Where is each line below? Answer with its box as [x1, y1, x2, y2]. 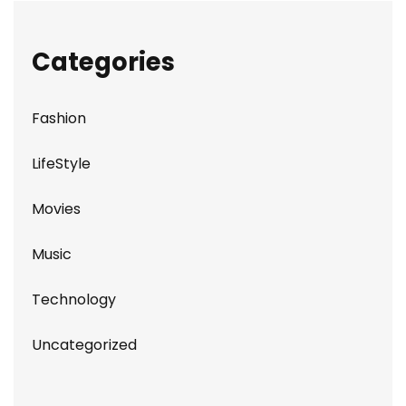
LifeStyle [32, 153, 91, 174]
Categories [32, 44, 175, 80]
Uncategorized [32, 334, 137, 355]
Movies [32, 198, 81, 219]
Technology [32, 289, 116, 310]
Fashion [32, 108, 86, 129]
